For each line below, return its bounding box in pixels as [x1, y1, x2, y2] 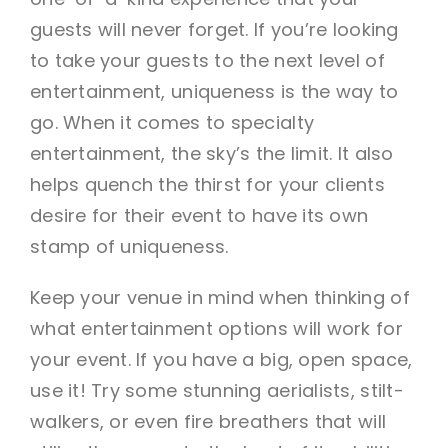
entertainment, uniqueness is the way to [29, 78, 399, 104]
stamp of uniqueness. [29, 233, 229, 259]
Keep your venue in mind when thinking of [29, 284, 410, 310]
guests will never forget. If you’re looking [29, 16, 399, 42]
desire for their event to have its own [29, 202, 369, 228]
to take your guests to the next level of [29, 47, 385, 73]
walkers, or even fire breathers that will [29, 408, 387, 434]
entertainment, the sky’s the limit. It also [29, 140, 394, 166]
